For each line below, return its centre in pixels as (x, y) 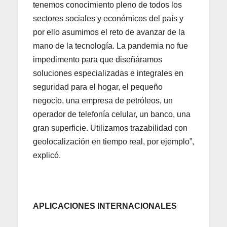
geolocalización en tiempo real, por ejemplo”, (113, 141)
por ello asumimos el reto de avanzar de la (109, 32)
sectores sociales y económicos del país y (108, 18)
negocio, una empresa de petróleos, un (103, 100)
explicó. (47, 155)
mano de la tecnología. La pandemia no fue (110, 46)
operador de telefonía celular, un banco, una (112, 114)
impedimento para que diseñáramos (98, 59)
